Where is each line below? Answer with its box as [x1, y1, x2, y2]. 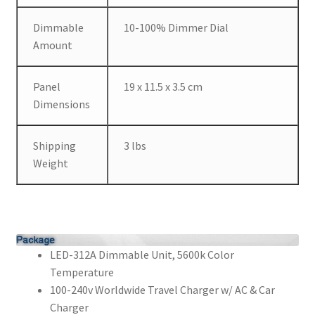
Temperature [49, 264, 114, 279]
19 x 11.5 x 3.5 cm [124, 79, 203, 94]
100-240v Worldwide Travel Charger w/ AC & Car [49, 282, 275, 297]
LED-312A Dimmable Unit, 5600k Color [49, 247, 234, 262]
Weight [33, 155, 69, 170]
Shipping [33, 138, 77, 153]
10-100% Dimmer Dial [124, 20, 229, 34]
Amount [33, 37, 73, 52]
